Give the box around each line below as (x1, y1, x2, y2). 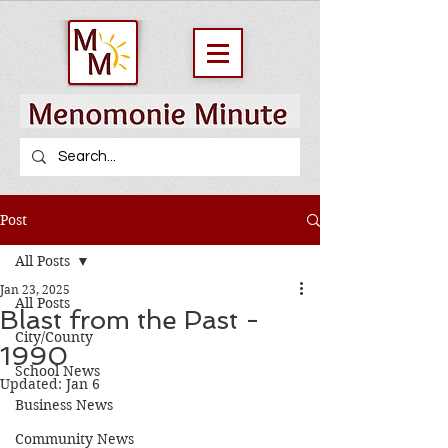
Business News (15, 396, 113, 414)
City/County (15, 328, 93, 346)
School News (15, 362, 100, 380)
